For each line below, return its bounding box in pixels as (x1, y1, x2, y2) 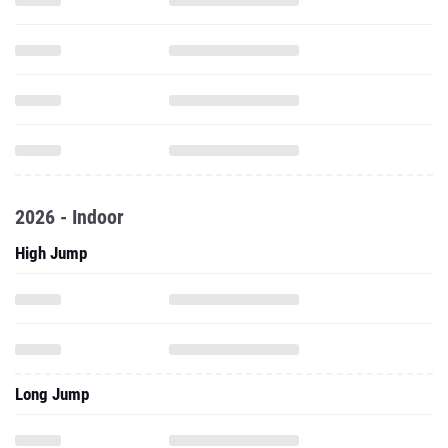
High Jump (15, 243, 87, 263)
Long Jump (15, 384, 89, 404)
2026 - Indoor (15, 205, 124, 229)
